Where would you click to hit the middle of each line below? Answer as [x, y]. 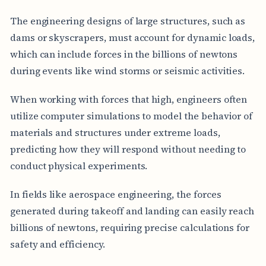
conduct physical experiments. [79, 165]
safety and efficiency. [57, 244]
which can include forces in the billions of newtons [124, 54]
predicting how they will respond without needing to [128, 149]
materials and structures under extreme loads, [115, 132]
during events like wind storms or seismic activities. [127, 70]
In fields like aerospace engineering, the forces [115, 194]
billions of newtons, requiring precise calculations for [130, 227]
